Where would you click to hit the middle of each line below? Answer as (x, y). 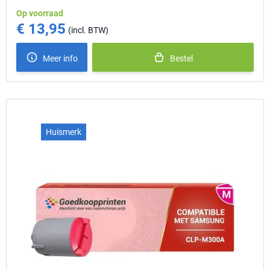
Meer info (60, 58)
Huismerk (64, 132)
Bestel (181, 58)
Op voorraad (40, 13)
